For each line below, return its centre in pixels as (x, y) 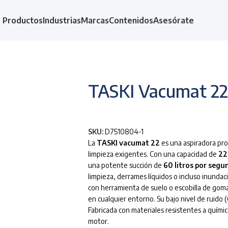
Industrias (62, 20)
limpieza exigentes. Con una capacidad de (153, 154)
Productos (22, 20)
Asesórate (173, 20)
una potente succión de (126, 165)
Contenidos (131, 20)
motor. (98, 221)
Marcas (95, 20)
